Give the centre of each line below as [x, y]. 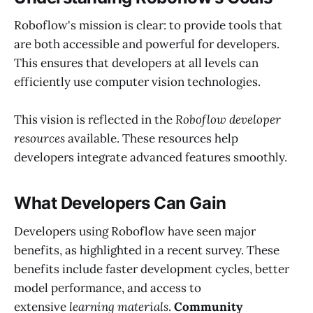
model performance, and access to [108, 288]
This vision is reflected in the [95, 120]
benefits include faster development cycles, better [152, 269]
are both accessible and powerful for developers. [147, 44]
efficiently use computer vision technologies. [137, 82]
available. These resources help [152, 139]
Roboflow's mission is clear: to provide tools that [148, 26]
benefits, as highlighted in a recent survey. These [147, 250]
